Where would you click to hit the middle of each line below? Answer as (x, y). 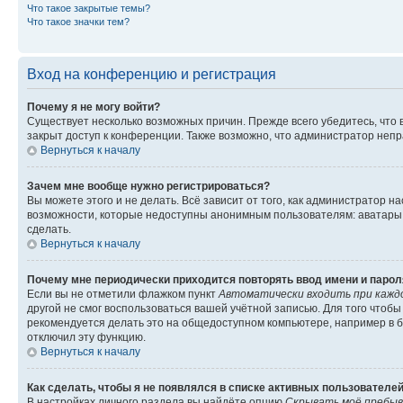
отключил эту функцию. (86, 337)
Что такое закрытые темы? (89, 8)
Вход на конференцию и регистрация (152, 74)
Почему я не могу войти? (94, 107)
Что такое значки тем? (78, 21)
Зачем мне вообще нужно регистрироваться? (148, 186)
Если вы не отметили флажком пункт (123, 294)
